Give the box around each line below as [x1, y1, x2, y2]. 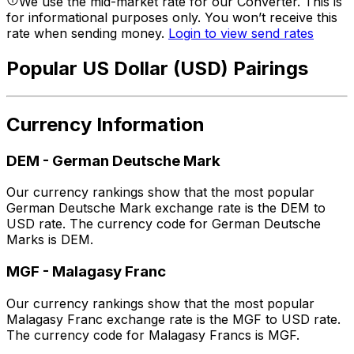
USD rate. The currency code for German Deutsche [6, 216, 321, 232]
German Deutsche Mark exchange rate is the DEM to [6, 200, 326, 217]
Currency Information [6, 112, 205, 136]
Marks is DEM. [6, 232, 93, 248]
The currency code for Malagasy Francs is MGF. [6, 326, 299, 343]
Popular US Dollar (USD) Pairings [6, 56, 308, 80]
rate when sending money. [6, 25, 168, 42]
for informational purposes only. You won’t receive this [6, 9, 337, 26]
